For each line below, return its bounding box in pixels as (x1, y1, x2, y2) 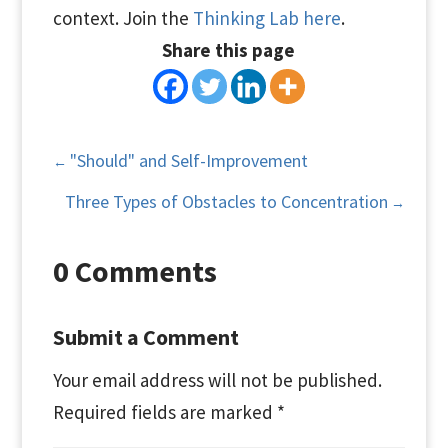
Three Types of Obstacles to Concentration (65, 190, 389, 213)
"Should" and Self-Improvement (69, 149, 308, 172)
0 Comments (52, 252, 217, 290)
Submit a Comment (52, 323, 239, 351)
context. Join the (52, 6, 193, 30)
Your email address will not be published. (52, 368, 382, 392)
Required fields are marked (52, 400, 277, 424)
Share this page (162, 38, 296, 62)
